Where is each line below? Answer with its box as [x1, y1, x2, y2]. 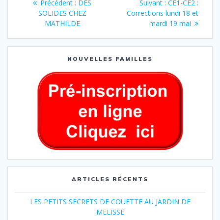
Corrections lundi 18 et [127, 8, 198, 18]
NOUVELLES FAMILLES [67, 55, 153, 62]
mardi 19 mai [149, 19, 191, 28]
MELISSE [96, 207, 124, 217]
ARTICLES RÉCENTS [72, 175, 148, 183]
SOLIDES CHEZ [38, 8, 86, 18]
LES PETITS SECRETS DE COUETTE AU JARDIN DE [29, 197, 191, 207]
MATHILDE [44, 19, 80, 28]
